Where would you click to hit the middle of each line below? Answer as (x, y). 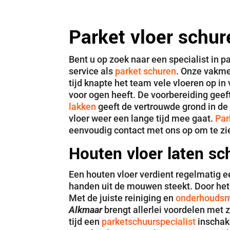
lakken (83, 107)
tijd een (85, 222)
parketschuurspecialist (149, 222)
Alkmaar (86, 210)
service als (92, 71)
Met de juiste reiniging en (122, 198)
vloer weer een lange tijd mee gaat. (142, 119)
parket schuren (146, 71)
